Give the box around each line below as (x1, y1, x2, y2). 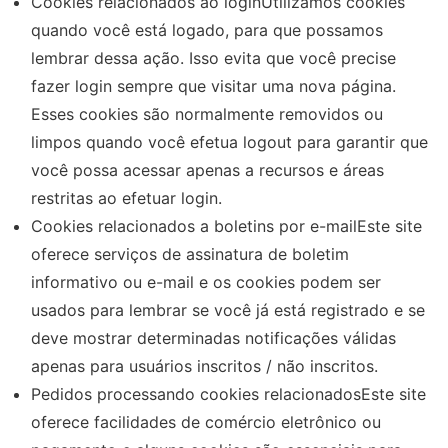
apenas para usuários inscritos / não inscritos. (31, 355, 378, 376)
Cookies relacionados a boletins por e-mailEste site (31, 215, 422, 236)
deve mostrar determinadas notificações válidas (31, 327, 396, 348)
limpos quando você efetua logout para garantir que (31, 131, 428, 152)
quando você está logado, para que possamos (31, 19, 383, 40)
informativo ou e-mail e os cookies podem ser (31, 271, 381, 292)
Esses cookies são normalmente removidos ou (31, 103, 383, 124)
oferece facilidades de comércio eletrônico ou (31, 411, 381, 432)
